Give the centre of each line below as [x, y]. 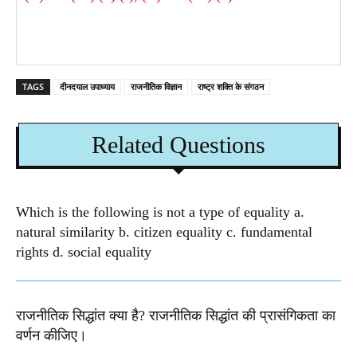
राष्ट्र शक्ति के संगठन [231, 87]
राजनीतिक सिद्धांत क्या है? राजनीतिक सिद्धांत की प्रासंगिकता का [176, 316]
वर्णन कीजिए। [51, 336]
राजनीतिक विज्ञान [156, 87]
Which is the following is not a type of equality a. [160, 212]
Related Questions [178, 145]
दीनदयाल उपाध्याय [87, 87]
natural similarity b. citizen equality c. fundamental [164, 232]
